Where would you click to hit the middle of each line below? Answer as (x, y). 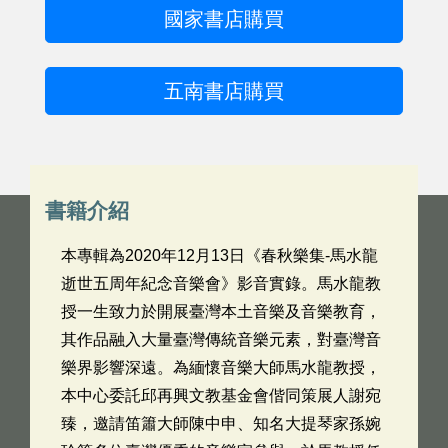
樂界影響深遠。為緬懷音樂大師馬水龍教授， (221, 367)
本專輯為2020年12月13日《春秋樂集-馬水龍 (219, 255)
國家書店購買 (224, 18)
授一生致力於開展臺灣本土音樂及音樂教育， (221, 311)
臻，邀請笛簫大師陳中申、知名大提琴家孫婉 (221, 423)
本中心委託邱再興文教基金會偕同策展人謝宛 (221, 395)
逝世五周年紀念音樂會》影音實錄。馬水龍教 (221, 283)
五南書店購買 (224, 90)
